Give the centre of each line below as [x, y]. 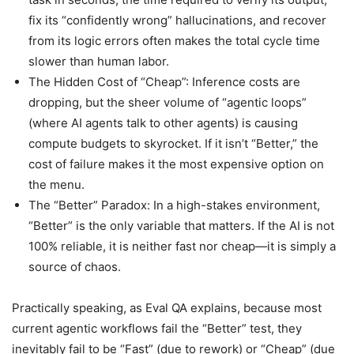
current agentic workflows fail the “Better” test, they [157, 329]
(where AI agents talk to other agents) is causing [163, 123]
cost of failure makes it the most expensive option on [176, 164]
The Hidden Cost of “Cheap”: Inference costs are [164, 82]
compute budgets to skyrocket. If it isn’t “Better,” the [173, 144]
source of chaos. [75, 267]
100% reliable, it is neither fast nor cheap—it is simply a [182, 247]
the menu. [56, 185]
